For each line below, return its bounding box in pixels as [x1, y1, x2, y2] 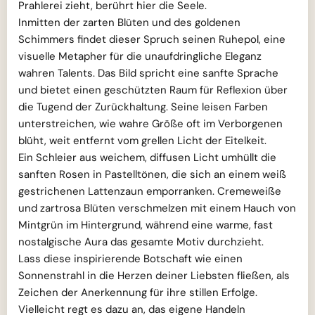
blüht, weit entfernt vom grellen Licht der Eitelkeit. [18, 134, 266, 148]
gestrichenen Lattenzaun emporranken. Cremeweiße [18, 184, 281, 198]
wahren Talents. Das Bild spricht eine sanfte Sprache [18, 66, 278, 80]
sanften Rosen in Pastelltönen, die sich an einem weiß [18, 167, 286, 181]
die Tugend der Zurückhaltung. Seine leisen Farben [18, 100, 268, 114]
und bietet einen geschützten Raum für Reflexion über [18, 83, 288, 97]
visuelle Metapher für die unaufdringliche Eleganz [18, 49, 262, 63]
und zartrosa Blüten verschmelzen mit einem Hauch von [18, 201, 296, 215]
